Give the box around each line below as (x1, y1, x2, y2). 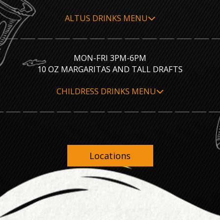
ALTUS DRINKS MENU (64, 12, 148, 24)
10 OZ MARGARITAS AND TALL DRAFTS (37, 63, 183, 75)
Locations (89, 150, 131, 162)
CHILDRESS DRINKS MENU (56, 85, 156, 97)
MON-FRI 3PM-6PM (74, 52, 146, 63)
